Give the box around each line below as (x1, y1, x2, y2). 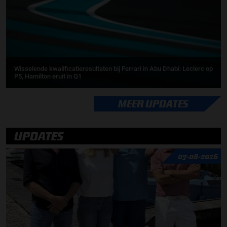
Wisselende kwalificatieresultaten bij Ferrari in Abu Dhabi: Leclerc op (14, 65, 213, 73)
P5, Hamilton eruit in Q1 (14, 72, 82, 81)
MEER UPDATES (118, 98, 188, 110)
